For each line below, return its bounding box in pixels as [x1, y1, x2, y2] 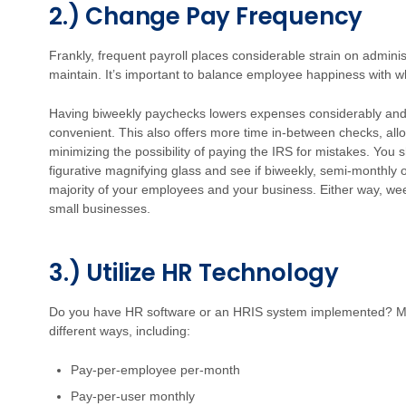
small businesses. [49, 201, 150, 216]
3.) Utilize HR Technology [49, 256, 339, 289]
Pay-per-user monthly [71, 389, 195, 403]
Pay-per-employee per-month [71, 362, 240, 377]
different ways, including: [49, 324, 190, 338]
